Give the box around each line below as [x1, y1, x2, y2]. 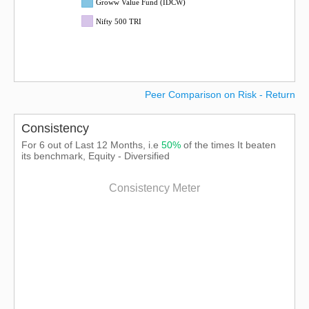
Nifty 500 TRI [96, 17, 141, 26]
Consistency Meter [109, 182, 200, 194]
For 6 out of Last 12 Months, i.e [21, 139, 161, 150]
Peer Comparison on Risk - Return [145, 89, 295, 100]
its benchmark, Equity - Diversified [21, 150, 170, 161]
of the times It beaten [183, 139, 276, 150]
